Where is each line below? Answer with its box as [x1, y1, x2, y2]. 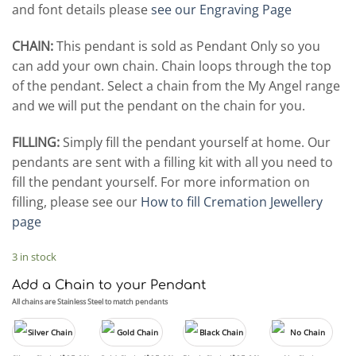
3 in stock [12, 249, 56, 264]
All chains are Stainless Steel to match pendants [12, 296, 168, 308]
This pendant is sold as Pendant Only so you [53, 37, 320, 56]
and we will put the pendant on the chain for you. [12, 97, 305, 115]
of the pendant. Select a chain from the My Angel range [12, 77, 340, 95]
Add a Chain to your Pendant [12, 278, 206, 293]
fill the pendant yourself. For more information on [12, 173, 310, 191]
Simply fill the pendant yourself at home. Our [63, 133, 331, 151]
